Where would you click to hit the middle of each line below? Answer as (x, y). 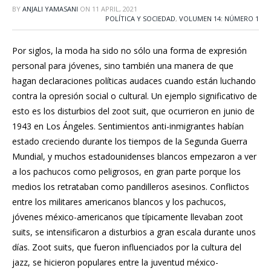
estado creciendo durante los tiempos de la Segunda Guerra (130, 141)
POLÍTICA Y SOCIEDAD (140, 18)
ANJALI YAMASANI (50, 9)
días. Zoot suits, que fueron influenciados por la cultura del (127, 247)
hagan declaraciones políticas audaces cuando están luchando (134, 81)
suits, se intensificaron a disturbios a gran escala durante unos (134, 232)
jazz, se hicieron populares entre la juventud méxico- (115, 262)
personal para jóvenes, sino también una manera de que (123, 66)
